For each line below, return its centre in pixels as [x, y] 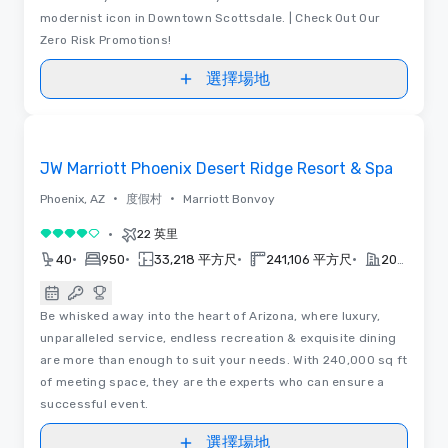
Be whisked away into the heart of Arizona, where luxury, [210, 315]
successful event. [94, 403]
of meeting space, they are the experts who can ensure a [212, 381]
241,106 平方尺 [309, 259]
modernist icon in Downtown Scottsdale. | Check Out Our [210, 17]
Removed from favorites [117, 132]
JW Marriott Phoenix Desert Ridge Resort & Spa [216, 168]
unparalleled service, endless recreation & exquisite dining [218, 337]
